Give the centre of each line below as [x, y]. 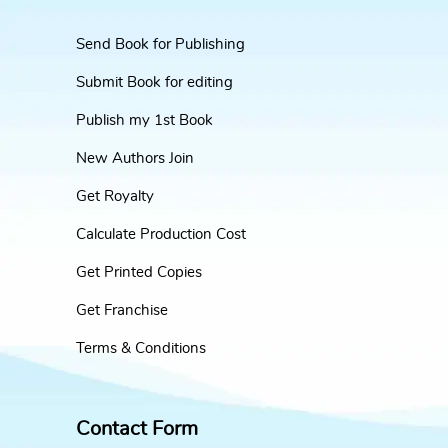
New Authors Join [135, 159]
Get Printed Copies [139, 273]
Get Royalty [115, 197]
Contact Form [137, 429]
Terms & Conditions [141, 349]
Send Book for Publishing [160, 45]
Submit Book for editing [154, 83]
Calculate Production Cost [161, 235]
